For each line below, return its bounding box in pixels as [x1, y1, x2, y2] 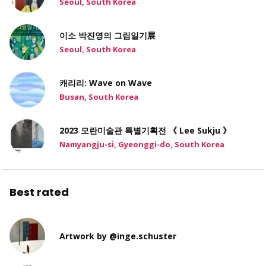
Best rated [9, 185, 69, 200]
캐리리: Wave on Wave [59, 77, 152, 88]
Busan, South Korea [59, 91, 138, 102]
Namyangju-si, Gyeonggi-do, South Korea [59, 138, 224, 150]
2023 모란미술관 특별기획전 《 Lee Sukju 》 [59, 124, 231, 136]
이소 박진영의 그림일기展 [59, 29, 156, 41]
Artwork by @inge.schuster [59, 230, 176, 242]
